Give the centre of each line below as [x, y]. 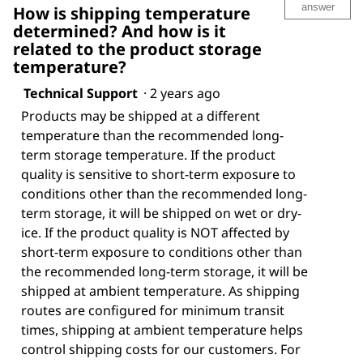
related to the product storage [137, 49]
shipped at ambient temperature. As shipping [160, 290]
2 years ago [188, 93]
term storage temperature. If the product [148, 154]
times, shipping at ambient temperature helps [162, 329]
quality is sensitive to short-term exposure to [158, 174]
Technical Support [81, 93]
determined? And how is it [120, 31]
